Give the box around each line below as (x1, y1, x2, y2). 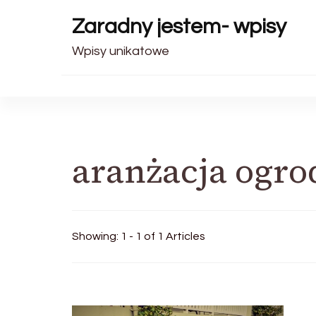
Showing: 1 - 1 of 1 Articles (72, 231, 205, 242)
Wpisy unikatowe (72, 44, 169, 58)
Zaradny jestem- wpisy (72, 16, 286, 37)
